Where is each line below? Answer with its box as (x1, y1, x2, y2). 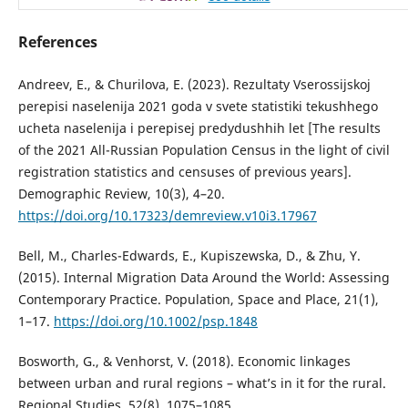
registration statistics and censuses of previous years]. (17, 163, 352, 181)
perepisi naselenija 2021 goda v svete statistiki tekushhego (17, 97, 378, 116)
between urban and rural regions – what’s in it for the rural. (17, 374, 386, 393)
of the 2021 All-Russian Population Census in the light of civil (17, 141, 390, 159)
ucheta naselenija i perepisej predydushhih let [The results (17, 119, 381, 138)
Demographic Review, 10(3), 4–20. (17, 185, 225, 203)
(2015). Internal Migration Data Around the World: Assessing (17, 269, 390, 287)
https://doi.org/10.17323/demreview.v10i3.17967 (17, 207, 317, 225)
